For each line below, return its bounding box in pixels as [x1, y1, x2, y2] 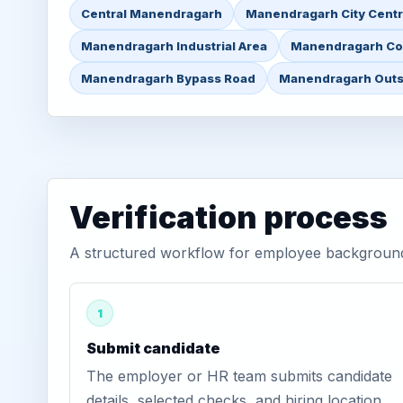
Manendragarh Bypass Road [81, 71, 255, 85]
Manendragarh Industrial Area [81, 39, 267, 53]
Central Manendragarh [81, 6, 222, 21]
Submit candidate [86, 339, 220, 357]
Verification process [69, 199, 388, 236]
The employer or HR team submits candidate [86, 367, 392, 385]
